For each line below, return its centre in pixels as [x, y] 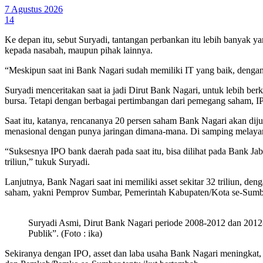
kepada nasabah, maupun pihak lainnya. [79, 50]
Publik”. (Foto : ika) [65, 233]
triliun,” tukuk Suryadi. [47, 161]
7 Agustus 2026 [34, 9]
